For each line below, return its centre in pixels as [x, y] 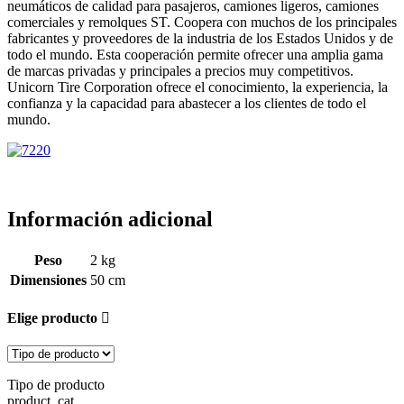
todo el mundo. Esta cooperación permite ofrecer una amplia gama [195, 54]
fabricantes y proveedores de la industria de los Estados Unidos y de [200, 38]
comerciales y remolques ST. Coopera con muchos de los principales [202, 22]
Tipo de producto [56, 385]
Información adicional [110, 219]
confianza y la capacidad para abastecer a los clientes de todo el [187, 103]
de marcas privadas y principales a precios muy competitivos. [180, 70]
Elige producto [54, 317]
